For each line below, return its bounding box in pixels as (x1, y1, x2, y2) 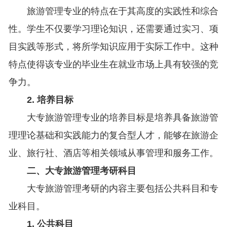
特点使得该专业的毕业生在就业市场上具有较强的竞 (8, 59, 218, 70)
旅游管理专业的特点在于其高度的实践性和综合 (26, 6, 218, 17)
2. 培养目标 (26, 95, 73, 105)
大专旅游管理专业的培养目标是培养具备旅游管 (26, 112, 218, 123)
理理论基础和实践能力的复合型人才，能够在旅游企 (8, 130, 218, 141)
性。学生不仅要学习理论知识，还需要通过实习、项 (8, 24, 218, 34)
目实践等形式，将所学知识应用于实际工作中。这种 (8, 42, 218, 52)
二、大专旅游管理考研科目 (26, 166, 136, 176)
